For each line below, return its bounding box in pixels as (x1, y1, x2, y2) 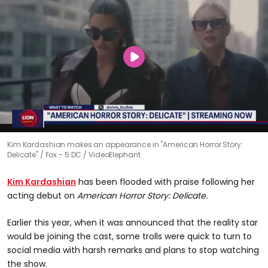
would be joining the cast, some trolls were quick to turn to (7, 230, 252, 242)
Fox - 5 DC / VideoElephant (45, 149, 141, 160)
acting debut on (7, 189, 77, 202)
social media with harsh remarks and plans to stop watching (7, 243, 259, 256)
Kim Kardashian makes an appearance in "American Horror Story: (7, 139, 243, 150)
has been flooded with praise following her (76, 175, 255, 188)
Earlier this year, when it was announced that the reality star (7, 216, 258, 229)
